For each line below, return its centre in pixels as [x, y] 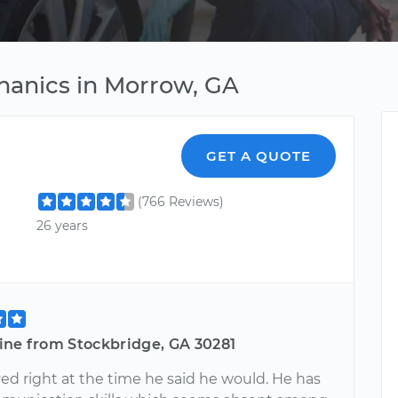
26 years [63, 226]
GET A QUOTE [259, 156]
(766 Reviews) [181, 202]
